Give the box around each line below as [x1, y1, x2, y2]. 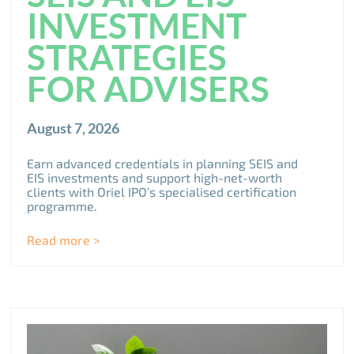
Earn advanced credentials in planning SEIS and [27, 156, 299, 171]
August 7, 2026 [27, 119, 120, 137]
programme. [27, 198, 98, 214]
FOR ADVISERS [27, 68, 270, 110]
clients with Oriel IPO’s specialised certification [27, 184, 297, 200]
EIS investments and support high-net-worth [27, 170, 283, 186]
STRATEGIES [27, 36, 228, 78]
